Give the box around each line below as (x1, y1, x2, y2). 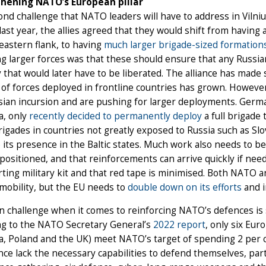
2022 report (153, 218, 205, 232)
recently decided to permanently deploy (29, 110, 202, 123)
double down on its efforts (128, 181, 242, 194)
